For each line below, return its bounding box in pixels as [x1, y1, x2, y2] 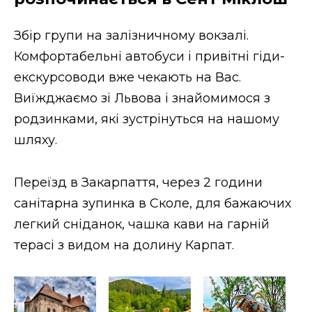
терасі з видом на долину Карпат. [14, 237, 234, 253]
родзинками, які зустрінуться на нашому [14, 111, 279, 127]
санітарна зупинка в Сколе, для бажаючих [14, 195, 291, 211]
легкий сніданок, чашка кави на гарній [14, 216, 270, 232]
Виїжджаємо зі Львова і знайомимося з [14, 90, 270, 106]
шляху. [14, 132, 57, 148]
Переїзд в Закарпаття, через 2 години [14, 174, 263, 190]
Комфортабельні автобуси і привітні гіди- [14, 48, 285, 64]
